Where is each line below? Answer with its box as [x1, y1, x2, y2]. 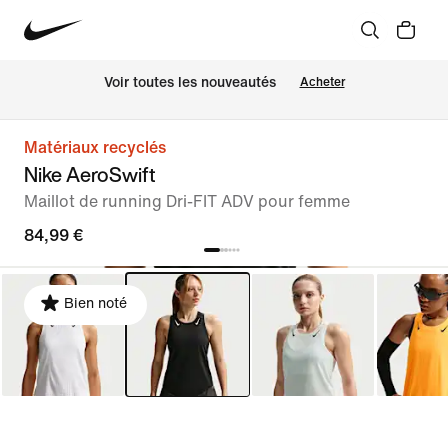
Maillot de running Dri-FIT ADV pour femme [24, 193, 350, 210]
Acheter [299, 75, 345, 89]
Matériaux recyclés [24, 139, 166, 156]
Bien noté [64, 296, 127, 311]
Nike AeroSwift [24, 160, 156, 189]
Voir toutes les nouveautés [103, 75, 276, 91]
